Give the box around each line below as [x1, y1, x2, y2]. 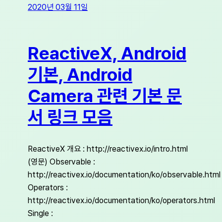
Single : [28, 208, 53, 219]
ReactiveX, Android [28, 42, 186, 64]
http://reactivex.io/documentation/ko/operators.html [28, 195, 215, 206]
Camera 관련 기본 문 [28, 85, 182, 107]
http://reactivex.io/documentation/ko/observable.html [28, 169, 221, 180]
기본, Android [28, 63, 132, 85]
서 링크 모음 [28, 106, 112, 128]
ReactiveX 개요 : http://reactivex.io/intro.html [28, 144, 188, 154]
